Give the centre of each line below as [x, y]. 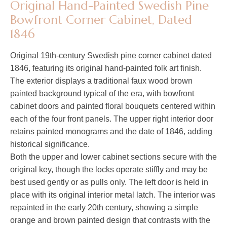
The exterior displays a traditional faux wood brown [101, 81]
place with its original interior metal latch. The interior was [113, 195]
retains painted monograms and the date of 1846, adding [111, 132]
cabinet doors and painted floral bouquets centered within [113, 106]
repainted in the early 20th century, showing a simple [104, 208]
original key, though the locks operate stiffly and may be [109, 170]
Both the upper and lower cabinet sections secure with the [113, 157]
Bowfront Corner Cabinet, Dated [101, 20]
